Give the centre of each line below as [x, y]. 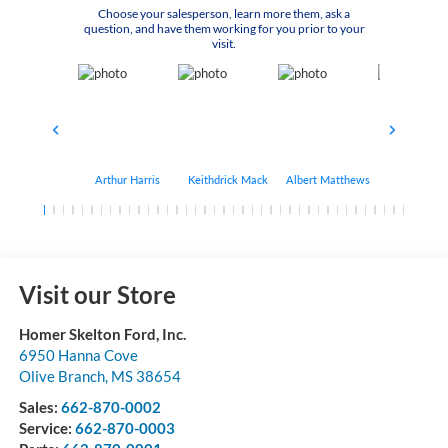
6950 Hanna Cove [78, 355]
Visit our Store [97, 295]
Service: [46, 428]
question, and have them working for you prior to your [224, 29]
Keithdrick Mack [227, 180]
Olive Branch [61, 376]
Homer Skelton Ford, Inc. [102, 334]
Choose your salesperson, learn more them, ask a [224, 14]
